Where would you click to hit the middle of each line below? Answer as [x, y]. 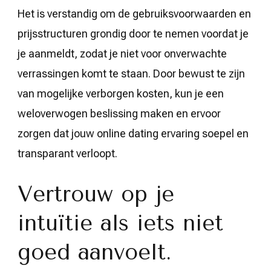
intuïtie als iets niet [120, 223]
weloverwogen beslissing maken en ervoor [119, 113]
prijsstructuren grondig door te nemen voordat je [133, 33]
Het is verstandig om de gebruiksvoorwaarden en [134, 13]
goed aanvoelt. [94, 252]
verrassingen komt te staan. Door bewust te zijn [131, 73]
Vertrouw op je [96, 194]
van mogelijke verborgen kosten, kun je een [121, 93]
